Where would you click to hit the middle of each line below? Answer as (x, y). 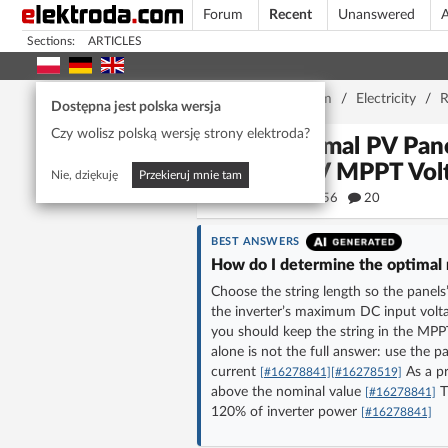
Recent (290, 15)
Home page (232, 99)
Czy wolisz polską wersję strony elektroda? (180, 134)
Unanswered (376, 15)
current (235, 371)
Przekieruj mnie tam (190, 175)
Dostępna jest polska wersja (136, 107)
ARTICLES (115, 41)
